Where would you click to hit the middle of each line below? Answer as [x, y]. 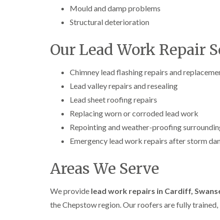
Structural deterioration [110, 22]
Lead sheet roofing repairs [113, 99]
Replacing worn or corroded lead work [134, 113]
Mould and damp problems [115, 8]
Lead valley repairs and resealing [124, 86]
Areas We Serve [105, 168]
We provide [70, 191]
